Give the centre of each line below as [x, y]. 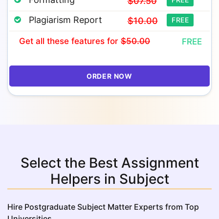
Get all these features [63, 41]
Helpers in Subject [109, 179]
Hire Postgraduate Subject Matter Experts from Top [103, 207]
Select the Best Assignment [109, 163]
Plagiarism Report [66, 20]
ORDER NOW [109, 76]
